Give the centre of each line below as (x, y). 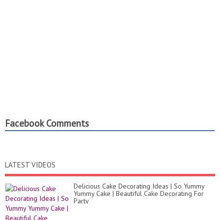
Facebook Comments (47, 124)
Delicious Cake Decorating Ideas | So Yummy (139, 186)
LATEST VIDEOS (30, 165)
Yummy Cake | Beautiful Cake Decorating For (139, 194)
